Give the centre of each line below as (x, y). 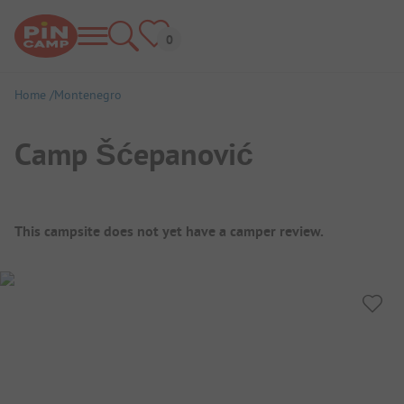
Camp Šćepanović (134, 154)
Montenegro (88, 95)
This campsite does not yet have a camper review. (169, 231)
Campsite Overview (110, 220)
